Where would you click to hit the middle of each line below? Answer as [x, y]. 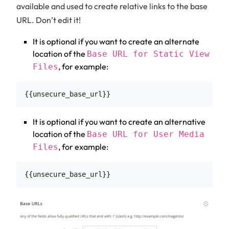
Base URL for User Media [146, 134]
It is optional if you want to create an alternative [119, 122]
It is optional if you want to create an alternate [116, 42]
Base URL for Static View [148, 54]
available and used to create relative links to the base [112, 6]
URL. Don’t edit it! [49, 20]
